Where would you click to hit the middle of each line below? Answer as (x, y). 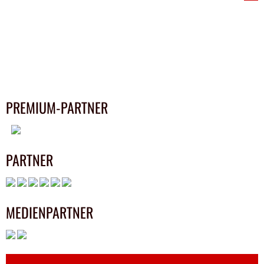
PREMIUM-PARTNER (57, 108)
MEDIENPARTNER (49, 212)
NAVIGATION (53, 19)
